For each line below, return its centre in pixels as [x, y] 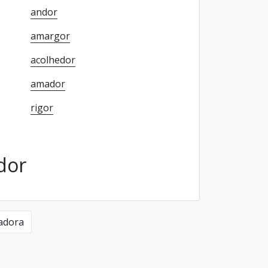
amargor [50, 36]
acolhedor [53, 60]
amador [48, 84]
